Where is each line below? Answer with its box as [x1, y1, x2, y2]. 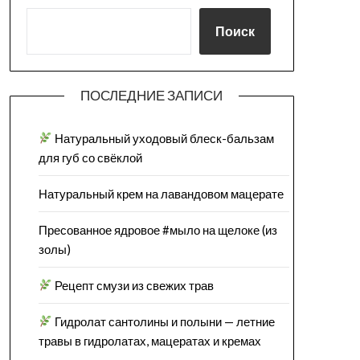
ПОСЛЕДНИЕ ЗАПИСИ [80, 86, 223, 104]
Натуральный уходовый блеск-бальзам [52, 130, 275, 145]
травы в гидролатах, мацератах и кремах [38, 333, 261, 348]
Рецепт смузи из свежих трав [52, 277, 215, 292]
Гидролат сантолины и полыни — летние [52, 313, 276, 329]
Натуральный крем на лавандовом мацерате [38, 186, 284, 201]
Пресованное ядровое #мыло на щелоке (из [38, 222, 277, 237]
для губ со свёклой [38, 149, 142, 165]
